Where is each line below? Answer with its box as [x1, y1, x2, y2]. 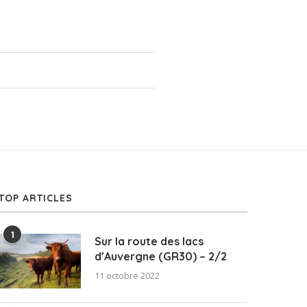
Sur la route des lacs [95, 234, 204, 249]
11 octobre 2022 [95, 269, 160, 282]
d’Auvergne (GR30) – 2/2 [95, 249, 228, 264]
